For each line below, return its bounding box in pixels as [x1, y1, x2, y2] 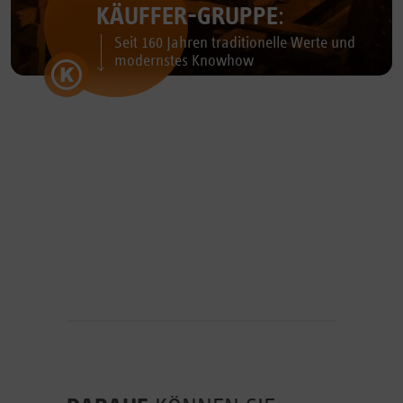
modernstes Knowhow [114, 53, 254, 69]
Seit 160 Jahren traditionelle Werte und [114, 35, 355, 51]
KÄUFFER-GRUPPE [96, 4, 278, 30]
